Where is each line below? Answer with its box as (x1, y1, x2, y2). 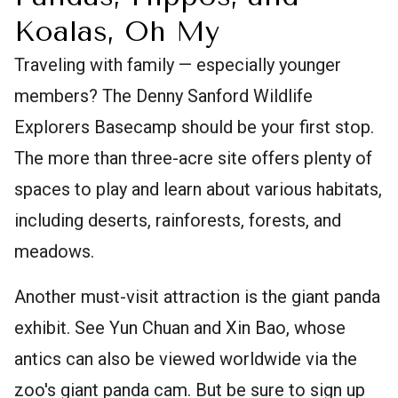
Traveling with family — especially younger (14, 53, 341, 76)
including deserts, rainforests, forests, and (14, 209, 341, 231)
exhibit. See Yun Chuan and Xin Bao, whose (14, 316, 346, 338)
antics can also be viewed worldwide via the (14, 347, 357, 370)
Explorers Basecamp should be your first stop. (14, 115, 374, 138)
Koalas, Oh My (14, 14, 219, 48)
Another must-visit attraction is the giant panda (14, 285, 380, 307)
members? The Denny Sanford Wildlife (14, 84, 313, 107)
